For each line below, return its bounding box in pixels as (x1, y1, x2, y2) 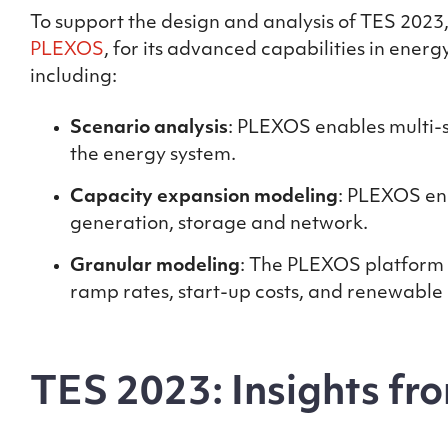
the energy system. (70, 146, 240, 165)
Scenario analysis (70, 119, 228, 138)
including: (30, 68, 125, 87)
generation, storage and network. (70, 215, 372, 234)
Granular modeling (70, 257, 240, 276)
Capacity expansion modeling (70, 188, 338, 207)
